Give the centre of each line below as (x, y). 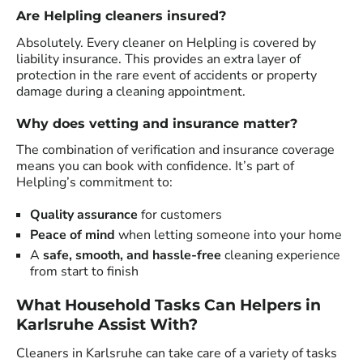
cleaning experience (281, 256)
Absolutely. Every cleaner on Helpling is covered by (166, 43)
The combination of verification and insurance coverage (175, 150)
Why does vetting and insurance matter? (157, 123)
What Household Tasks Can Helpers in (169, 305)
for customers (180, 215)
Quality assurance (84, 215)
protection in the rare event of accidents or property (167, 75)
